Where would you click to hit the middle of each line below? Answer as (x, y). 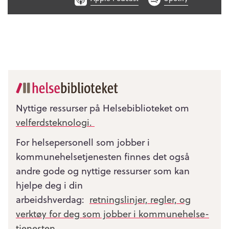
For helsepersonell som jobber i (83, 142)
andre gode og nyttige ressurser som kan (103, 170)
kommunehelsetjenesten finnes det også (103, 156)
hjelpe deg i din (49, 185)
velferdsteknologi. (55, 122)
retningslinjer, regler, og (140, 199)
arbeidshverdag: (53, 199)
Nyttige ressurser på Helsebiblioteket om (102, 108)
